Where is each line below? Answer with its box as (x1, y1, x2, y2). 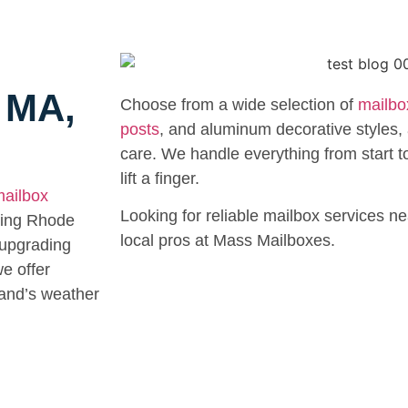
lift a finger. (120, 168, 199, 188)
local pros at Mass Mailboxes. (120, 231, 335, 250)
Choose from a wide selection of (120, 95, 358, 114)
